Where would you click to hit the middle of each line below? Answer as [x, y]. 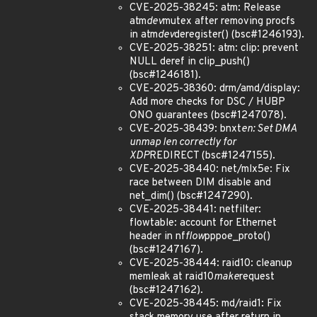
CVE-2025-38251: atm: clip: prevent [214, 48]
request [257, 277]
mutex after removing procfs [229, 22]
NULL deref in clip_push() [190, 62]
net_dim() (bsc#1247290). [191, 196]
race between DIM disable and [200, 183]
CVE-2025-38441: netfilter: [195, 210]
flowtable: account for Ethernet [203, 223]
